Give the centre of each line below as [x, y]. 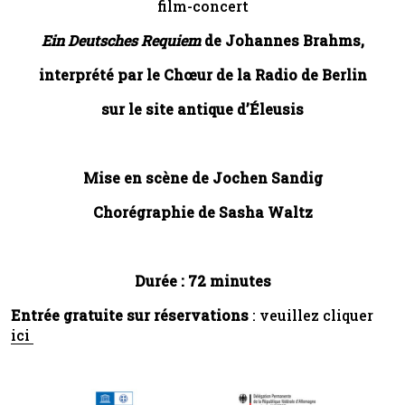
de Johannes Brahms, [282, 40]
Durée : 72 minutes [202, 280]
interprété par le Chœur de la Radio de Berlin [202, 74]
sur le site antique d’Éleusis [202, 108]
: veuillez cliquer [311, 315]
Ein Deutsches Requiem [121, 40]
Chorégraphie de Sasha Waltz [202, 212]
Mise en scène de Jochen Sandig [202, 177]
